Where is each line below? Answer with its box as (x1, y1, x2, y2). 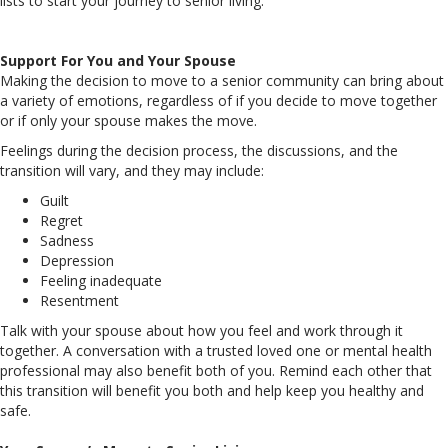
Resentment (40, 290, 119, 310)
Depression (40, 250, 114, 270)
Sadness (40, 230, 94, 250)
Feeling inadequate (40, 270, 162, 290)
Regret (40, 210, 83, 230)
